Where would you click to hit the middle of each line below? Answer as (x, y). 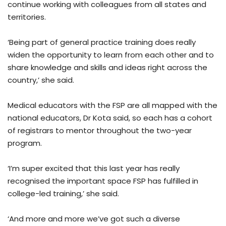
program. (25, 143)
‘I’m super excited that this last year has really (94, 168)
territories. (27, 17)
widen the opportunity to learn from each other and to (111, 55)
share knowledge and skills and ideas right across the (107, 68)
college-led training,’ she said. (63, 194)
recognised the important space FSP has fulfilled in (103, 181)
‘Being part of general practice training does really (102, 42)
